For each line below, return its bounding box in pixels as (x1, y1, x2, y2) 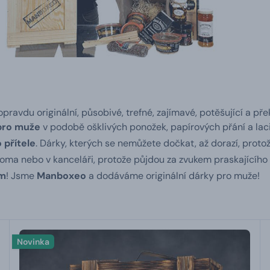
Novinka (17, 236, 49, 247)
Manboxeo (37, 169, 86, 182)
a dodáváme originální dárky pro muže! (86, 169, 260, 182)
